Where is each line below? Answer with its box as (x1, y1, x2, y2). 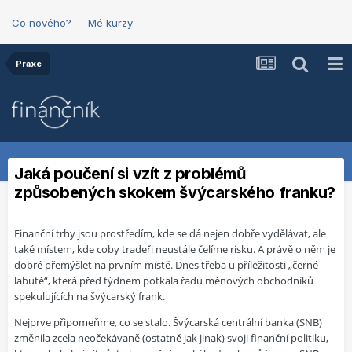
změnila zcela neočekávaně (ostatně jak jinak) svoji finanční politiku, (14, 331, 328, 345)
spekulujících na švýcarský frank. (14, 289, 165, 303)
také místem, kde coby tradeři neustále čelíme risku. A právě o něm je (14, 242, 335, 256)
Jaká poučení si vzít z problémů (14, 164, 246, 183)
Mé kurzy (88, 16, 133, 29)
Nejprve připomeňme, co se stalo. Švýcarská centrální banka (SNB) (14, 315, 322, 329)
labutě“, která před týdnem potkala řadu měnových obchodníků (14, 273, 313, 288)
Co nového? (12, 16, 71, 29)
